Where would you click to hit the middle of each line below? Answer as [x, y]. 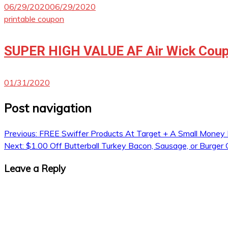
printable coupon [34, 19]
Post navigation [48, 108]
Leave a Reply [35, 168]
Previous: [21, 134]
